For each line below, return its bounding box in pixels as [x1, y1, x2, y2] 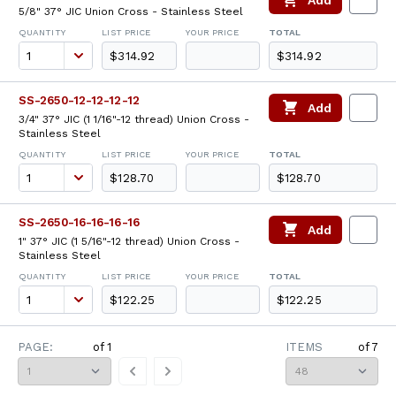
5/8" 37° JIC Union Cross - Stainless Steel [19, 5, 243, 18]
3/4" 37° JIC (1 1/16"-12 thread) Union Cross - [19, 113, 249, 126]
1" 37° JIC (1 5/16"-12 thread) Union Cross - [19, 235, 240, 247]
